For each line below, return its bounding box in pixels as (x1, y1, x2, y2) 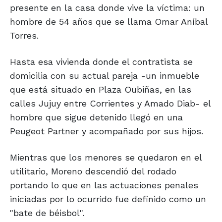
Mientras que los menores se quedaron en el (10, 152, 202, 163)
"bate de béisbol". (10, 208, 84, 219)
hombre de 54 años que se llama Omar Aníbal (10, 16, 208, 27)
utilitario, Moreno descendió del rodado (10, 166, 176, 177)
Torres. (10, 30, 39, 41)
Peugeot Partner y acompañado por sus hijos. (10, 126, 203, 137)
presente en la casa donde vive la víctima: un (10, 2, 205, 13)
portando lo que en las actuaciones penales (10, 180, 198, 191)
